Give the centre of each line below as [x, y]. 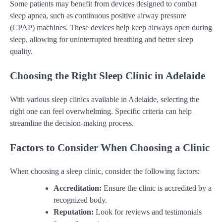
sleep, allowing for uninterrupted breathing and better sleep [102, 40]
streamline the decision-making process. [72, 123]
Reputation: [74, 212]
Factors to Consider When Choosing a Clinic [110, 147]
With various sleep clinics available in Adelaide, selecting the [105, 99]
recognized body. [80, 200]
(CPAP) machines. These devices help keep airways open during [111, 28]
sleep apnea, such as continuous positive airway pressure [98, 16]
